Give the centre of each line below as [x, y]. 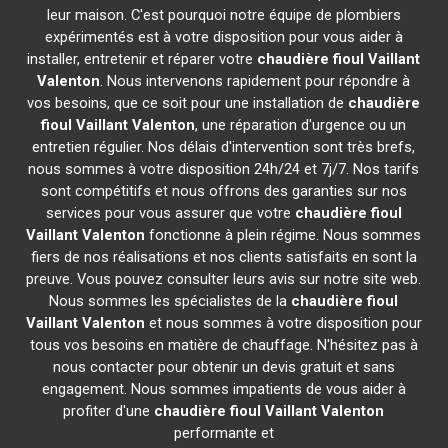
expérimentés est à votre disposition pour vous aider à [223, 37]
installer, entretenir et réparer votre [142, 59]
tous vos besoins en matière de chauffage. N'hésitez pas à [223, 345]
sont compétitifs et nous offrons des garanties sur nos [223, 191]
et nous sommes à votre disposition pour [283, 323]
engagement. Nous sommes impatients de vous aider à [223, 389]
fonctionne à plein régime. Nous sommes [283, 235]
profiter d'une [109, 411]
